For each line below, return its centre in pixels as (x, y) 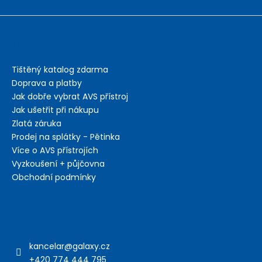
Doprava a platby (47, 83)
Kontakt (36, 221)
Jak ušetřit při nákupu (55, 110)
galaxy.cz (91, 246)
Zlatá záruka (37, 123)
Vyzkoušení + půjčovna (58, 163)
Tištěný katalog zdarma (60, 69)
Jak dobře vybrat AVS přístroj (70, 96)
